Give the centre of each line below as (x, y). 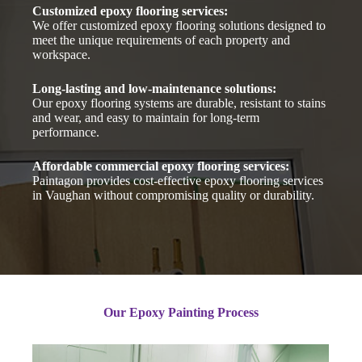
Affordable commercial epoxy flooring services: (161, 166)
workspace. (62, 54)
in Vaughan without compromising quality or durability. (174, 195)
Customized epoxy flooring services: (130, 11)
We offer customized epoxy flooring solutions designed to (179, 25)
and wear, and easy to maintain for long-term (146, 117)
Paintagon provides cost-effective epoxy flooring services (178, 180)
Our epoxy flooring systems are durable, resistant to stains (179, 103)
